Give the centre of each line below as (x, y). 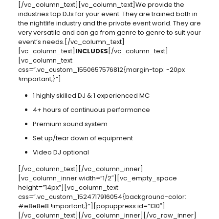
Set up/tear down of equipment (83, 138)
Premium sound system (70, 124)
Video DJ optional (61, 152)
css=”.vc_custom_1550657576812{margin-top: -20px (101, 70)
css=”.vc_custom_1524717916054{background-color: (102, 197)
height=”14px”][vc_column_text (68, 187)
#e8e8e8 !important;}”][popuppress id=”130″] (91, 206)
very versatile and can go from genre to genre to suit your (109, 33)
